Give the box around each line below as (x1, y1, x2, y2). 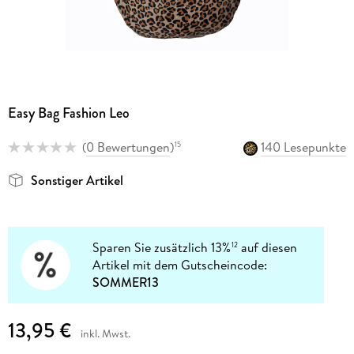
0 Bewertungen (85, 137, 170, 156)
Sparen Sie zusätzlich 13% (92, 239, 232, 257)
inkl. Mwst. (80, 325, 130, 341)
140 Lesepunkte (261, 137, 347, 156)
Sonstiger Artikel (30, 171, 123, 190)
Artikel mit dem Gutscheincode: (92, 256, 268, 274)
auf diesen (238, 239, 298, 257)
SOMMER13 (92, 273, 160, 292)
